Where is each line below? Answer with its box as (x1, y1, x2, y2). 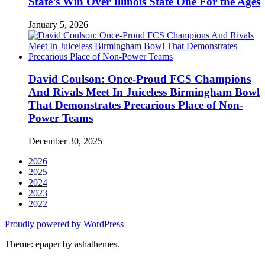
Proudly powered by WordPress (5, 219, 124, 230)
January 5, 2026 (28, 19, 88, 30)
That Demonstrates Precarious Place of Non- (28, 99, 243, 112)
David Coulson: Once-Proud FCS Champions (28, 73, 251, 86)
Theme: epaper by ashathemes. (5, 239, 119, 250)
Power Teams (28, 112, 93, 125)
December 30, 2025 (28, 136, 102, 147)
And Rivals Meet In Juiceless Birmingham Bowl (28, 86, 260, 99)
